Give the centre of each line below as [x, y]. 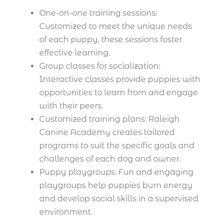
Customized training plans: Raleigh [110, 119]
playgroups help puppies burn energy [116, 186]
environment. [66, 212]
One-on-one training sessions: [98, 13]
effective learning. [75, 53]
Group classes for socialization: [100, 66]
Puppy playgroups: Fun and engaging [116, 172]
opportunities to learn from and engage [119, 93]
